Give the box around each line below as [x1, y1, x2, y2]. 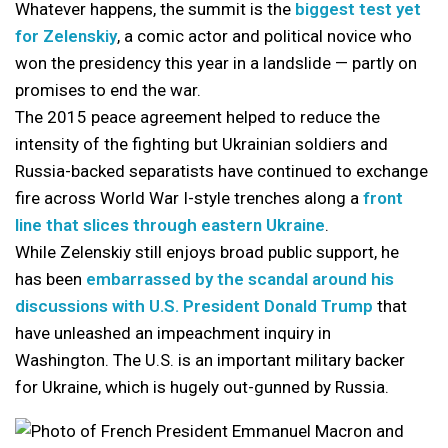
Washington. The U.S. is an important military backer [15, 350, 405, 370]
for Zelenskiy [15, 26, 117, 46]
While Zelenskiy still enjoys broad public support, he [15, 242, 399, 262]
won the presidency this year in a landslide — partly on [15, 53, 417, 73]
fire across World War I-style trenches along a [15, 188, 363, 208]
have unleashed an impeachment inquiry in [15, 323, 331, 343]
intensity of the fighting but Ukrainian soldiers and [15, 134, 388, 154]
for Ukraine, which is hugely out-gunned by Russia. [15, 377, 389, 397]
